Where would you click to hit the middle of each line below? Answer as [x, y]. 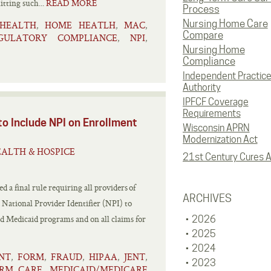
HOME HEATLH [80, 25]
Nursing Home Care [225, 24]
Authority [201, 87]
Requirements [211, 113]
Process [201, 9]
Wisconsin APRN [216, 128]
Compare [203, 35]
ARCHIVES [207, 198]
